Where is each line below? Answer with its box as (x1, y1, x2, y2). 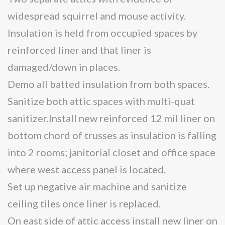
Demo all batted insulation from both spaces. (8, 77, 209, 90)
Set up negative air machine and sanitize (8, 180, 187, 192)
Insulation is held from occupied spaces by (8, 26, 197, 39)
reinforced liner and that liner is (8, 43, 151, 56)
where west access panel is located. (8, 163, 166, 175)
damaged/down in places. (8, 60, 120, 73)
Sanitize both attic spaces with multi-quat (8, 94, 195, 107)
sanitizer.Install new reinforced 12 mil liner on (8, 111, 215, 124)
